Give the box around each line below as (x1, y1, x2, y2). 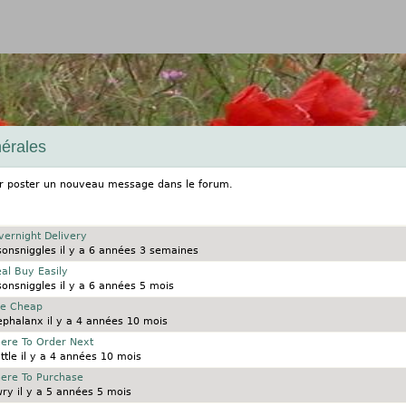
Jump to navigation (135, 39, 271, 57)
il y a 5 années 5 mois (13, 386, 131, 399)
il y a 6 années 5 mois (55, 280, 174, 293)
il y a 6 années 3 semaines (55, 245, 198, 257)
